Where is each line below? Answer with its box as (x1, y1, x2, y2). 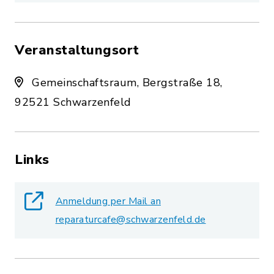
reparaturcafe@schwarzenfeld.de (55, 213, 206, 227)
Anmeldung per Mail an (55, 194, 161, 209)
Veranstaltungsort (15, 41, 139, 60)
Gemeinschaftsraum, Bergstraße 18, (28, 75, 223, 91)
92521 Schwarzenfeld (15, 95, 131, 110)
